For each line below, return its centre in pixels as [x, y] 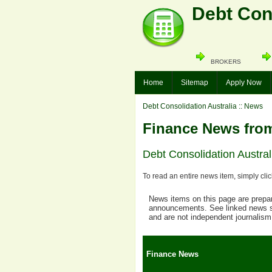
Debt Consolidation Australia [190, 106]
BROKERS [226, 62]
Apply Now [244, 83]
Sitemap [195, 83]
